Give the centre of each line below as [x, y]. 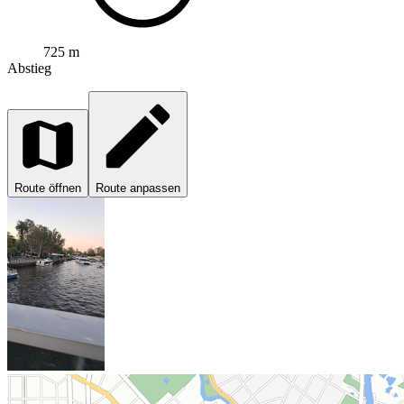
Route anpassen [138, 188]
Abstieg [29, 69]
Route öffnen [48, 188]
